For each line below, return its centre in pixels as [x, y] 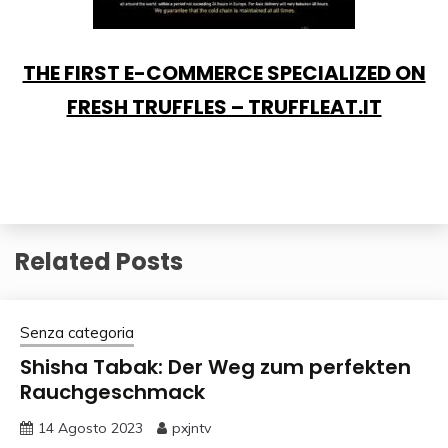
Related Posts [99, 261]
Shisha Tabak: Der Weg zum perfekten [215, 366]
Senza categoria [77, 332]
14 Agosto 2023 [90, 427]
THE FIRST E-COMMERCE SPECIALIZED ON [224, 72]
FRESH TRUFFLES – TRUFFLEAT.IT [224, 106]
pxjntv [191, 427]
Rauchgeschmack [112, 391]
